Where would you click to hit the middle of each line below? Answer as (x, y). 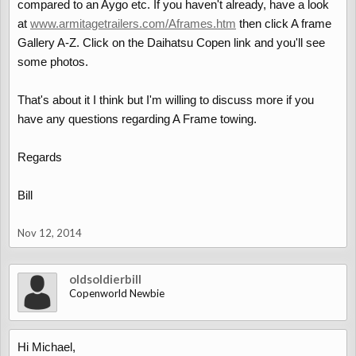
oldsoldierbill (105, 279)
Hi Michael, (46, 347)
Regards (40, 157)
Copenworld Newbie (117, 293)
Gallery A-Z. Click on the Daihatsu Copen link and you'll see (171, 43)
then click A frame (284, 23)
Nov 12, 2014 (50, 233)
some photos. (53, 62)
